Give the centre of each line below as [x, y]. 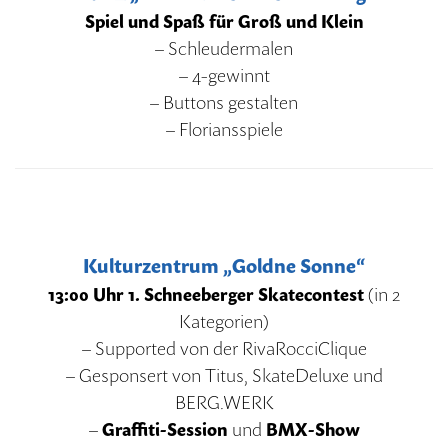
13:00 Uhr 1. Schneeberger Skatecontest [206, 294]
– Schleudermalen [224, 48]
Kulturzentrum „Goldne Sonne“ [224, 265]
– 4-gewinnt [224, 75]
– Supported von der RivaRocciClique [224, 348]
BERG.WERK [224, 402]
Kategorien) [224, 321]
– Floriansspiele [224, 129]
